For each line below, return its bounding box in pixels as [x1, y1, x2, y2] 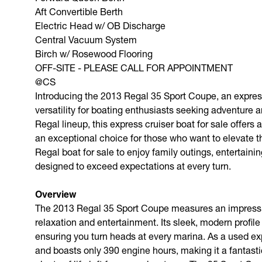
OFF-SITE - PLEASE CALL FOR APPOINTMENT [35, 61, 233, 73]
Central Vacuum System [35, 33, 137, 45]
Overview [35, 188, 76, 200]
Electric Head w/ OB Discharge [35, 19, 166, 31]
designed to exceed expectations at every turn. [35, 160, 231, 171]
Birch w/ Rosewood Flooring [35, 47, 153, 59]
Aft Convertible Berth [35, 5, 123, 17]
